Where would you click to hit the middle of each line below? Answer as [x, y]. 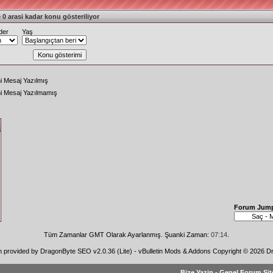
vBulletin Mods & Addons [174, 251]
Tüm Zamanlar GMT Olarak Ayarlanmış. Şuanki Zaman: [127, 235]
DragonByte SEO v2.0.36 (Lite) [86, 251]
